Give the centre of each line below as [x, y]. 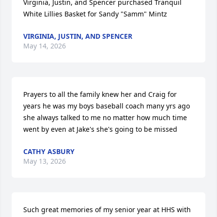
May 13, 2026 [45, 161]
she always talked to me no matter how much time [105, 117]
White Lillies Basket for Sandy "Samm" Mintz [95, 14]
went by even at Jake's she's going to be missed [100, 129]
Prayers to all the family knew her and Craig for [100, 94]
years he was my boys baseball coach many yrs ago [107, 106]
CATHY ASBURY [49, 151]
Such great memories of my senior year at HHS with [107, 209]
